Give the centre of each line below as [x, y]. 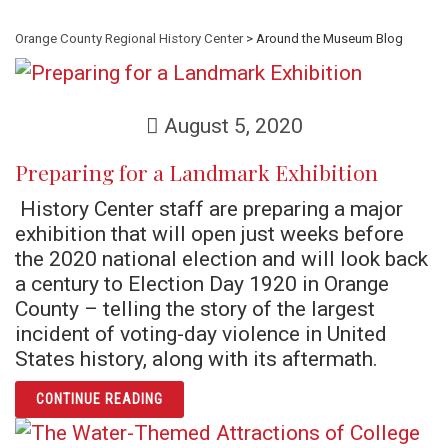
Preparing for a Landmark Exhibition [196, 172]
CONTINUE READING [99, 399]
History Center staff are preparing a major [209, 208]
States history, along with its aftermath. [196, 358]
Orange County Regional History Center [129, 38]
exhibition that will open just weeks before [209, 233]
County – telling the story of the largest [195, 308]
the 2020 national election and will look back [221, 258]
